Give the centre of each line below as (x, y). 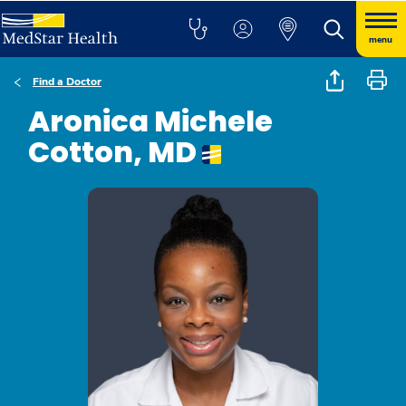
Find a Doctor (67, 82)
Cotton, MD (115, 152)
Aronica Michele (150, 121)
